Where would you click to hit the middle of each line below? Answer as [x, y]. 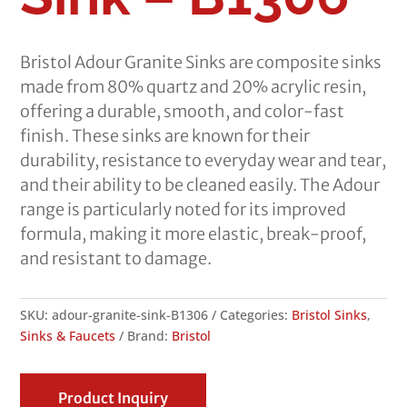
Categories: [256, 315]
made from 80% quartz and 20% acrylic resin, [194, 87]
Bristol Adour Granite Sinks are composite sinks [201, 63]
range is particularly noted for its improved [184, 210]
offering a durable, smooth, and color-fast [183, 112]
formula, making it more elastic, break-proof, [194, 234]
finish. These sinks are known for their [165, 136]
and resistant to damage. [116, 259]
